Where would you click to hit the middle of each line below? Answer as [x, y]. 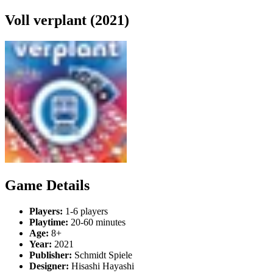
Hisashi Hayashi [101, 266]
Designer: [49, 266]
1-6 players [85, 211]
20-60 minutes [97, 222]
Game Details [47, 185]
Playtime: [49, 222]
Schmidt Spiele [102, 255]
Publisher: [51, 255]
